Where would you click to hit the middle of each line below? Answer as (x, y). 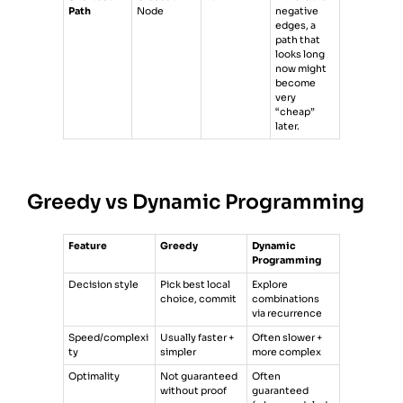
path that (298, 40)
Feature (88, 246)
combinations (286, 300)
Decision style (104, 285)
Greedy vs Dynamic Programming (196, 202)
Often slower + (287, 338)
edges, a (296, 26)
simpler (179, 353)
